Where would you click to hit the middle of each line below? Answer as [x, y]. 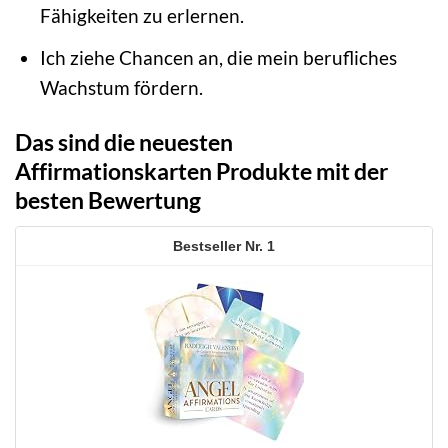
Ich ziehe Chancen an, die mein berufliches [218, 57]
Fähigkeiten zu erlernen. [141, 16]
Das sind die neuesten [124, 141]
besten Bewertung [108, 199]
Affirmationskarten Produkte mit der [201, 170]
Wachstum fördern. [121, 87]
